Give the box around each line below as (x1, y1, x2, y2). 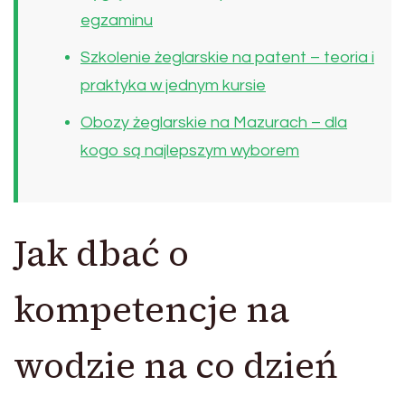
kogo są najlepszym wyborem (80, 142, 299, 160)
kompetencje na (14, 285, 289, 334)
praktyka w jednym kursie (80, 77, 266, 95)
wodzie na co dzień (14, 341, 338, 391)
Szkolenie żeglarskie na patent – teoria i (80, 49, 374, 67)
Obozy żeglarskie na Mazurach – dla (80, 114, 347, 132)
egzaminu (80, 12, 153, 30)
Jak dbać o (14, 229, 189, 278)
